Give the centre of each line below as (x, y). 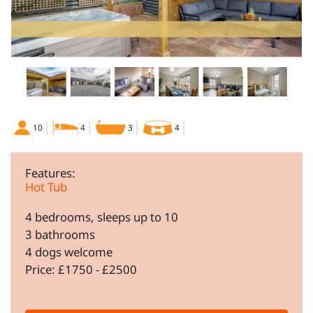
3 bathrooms (60, 235)
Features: (50, 173)
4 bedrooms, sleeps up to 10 (102, 217)
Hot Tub (46, 187)
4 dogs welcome (69, 252)
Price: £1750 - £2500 (81, 270)
